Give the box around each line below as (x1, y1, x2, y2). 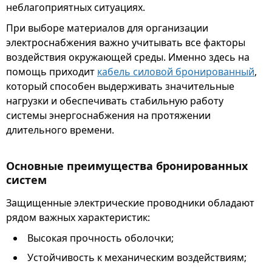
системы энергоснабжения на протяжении (6, 109, 211, 122)
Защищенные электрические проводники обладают (6, 195, 254, 209)
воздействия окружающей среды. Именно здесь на (6, 50, 250, 64)
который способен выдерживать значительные (6, 80, 234, 93)
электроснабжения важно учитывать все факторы (6, 36, 245, 49)
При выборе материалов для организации (6, 21, 208, 35)
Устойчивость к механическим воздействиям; (27, 250, 246, 264)
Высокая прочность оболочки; (27, 231, 174, 245)
